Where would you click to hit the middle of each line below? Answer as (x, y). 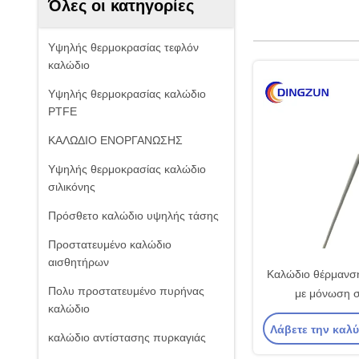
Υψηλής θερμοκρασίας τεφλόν (123, 47)
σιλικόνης (72, 187)
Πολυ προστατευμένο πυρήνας (126, 291)
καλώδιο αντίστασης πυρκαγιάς (127, 337)
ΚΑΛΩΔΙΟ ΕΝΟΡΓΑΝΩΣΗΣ (115, 140)
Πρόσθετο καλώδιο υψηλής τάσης (133, 216)
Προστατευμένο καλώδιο (110, 244)
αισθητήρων (79, 262)
